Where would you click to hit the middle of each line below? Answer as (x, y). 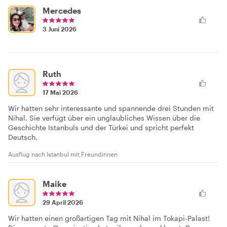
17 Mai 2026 (60, 92)
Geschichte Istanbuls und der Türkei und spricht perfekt (101, 127)
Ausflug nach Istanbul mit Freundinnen (63, 154)
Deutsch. (23, 137)
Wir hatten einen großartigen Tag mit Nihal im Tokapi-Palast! (109, 218)
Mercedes (62, 10)
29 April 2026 (63, 202)
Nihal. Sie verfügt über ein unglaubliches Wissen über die (104, 118)
